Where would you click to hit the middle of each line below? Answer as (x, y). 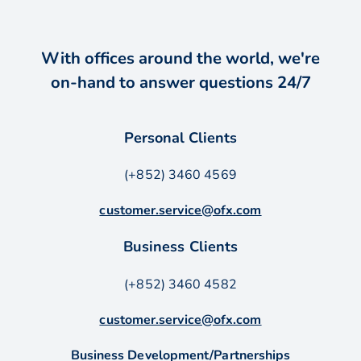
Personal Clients (180, 137)
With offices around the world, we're (180, 58)
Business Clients (180, 247)
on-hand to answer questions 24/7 (180, 82)
